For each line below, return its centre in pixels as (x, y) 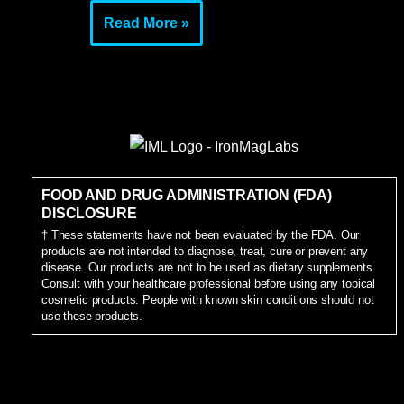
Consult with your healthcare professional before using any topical (209, 284)
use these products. (92, 316)
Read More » (147, 23)
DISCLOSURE (89, 213)
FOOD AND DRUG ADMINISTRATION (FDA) (187, 195)
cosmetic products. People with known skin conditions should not (208, 300)
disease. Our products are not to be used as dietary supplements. (209, 267)
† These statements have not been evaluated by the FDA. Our (201, 235)
